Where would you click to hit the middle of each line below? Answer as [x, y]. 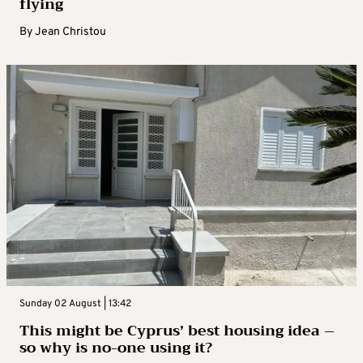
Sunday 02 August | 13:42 [75, 303]
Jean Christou [70, 32]
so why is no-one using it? [116, 347]
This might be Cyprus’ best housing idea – [177, 330]
